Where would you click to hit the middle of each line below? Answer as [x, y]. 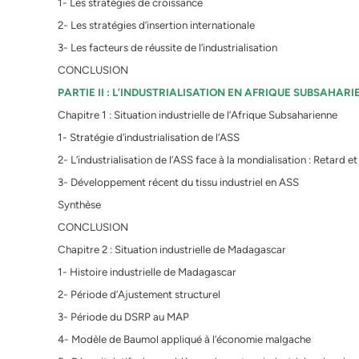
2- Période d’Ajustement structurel [139, 294]
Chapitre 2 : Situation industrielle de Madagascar [172, 250]
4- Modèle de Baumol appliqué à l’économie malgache [184, 339]
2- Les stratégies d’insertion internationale [156, 25]
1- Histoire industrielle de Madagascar [147, 272]
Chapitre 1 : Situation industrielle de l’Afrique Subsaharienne [198, 115]
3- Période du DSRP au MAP [123, 317]
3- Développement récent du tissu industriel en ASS [178, 182]
